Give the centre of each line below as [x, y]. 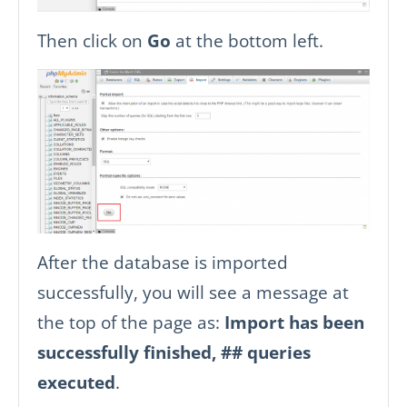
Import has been [294, 322]
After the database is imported [163, 262]
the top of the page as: [131, 322]
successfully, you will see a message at [193, 292]
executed [76, 382]
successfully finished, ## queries [174, 352]
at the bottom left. [247, 41]
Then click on [92, 41]
